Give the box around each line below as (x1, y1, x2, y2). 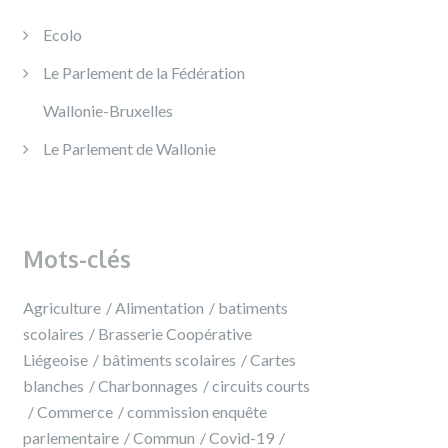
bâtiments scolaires (102, 350, 236, 369)
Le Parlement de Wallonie (43, 139, 216, 158)
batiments (218, 298, 288, 317)
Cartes (250, 350, 296, 369)
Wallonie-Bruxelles (43, 101, 173, 120)
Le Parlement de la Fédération (43, 63, 245, 82)
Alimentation (115, 298, 204, 317)
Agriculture (23, 298, 101, 317)
